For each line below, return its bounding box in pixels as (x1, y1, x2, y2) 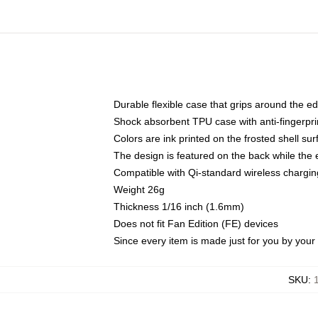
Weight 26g (114, 184, 165, 195)
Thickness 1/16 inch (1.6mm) (114, 201, 244, 212)
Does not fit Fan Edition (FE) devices (114, 218, 278, 229)
